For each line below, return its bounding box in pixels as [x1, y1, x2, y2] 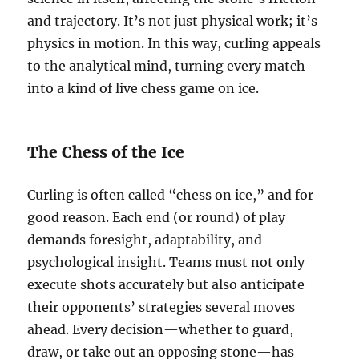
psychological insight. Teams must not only [27, 254, 305, 271]
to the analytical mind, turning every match [27, 58, 306, 75]
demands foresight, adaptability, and [27, 232, 263, 248]
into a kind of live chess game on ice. [27, 80, 260, 97]
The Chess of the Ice [27, 143, 185, 163]
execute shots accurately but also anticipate [27, 276, 305, 293]
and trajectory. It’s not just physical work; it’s [27, 13, 318, 30]
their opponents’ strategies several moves [27, 299, 296, 316]
